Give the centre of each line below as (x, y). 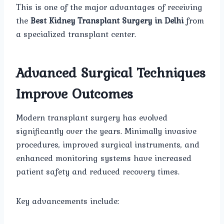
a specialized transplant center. (76, 34)
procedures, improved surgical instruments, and (108, 145)
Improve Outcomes (74, 94)
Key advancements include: (67, 201)
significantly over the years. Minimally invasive (106, 131)
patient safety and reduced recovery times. (98, 172)
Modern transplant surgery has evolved (92, 118)
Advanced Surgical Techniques (111, 73)
